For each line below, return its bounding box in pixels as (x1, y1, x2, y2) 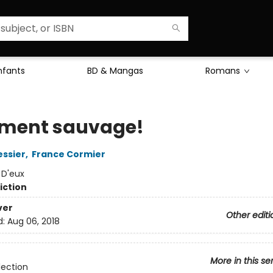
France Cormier (31, 148, 105, 160)
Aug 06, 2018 (7, 215, 60, 228)
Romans (205, 65, 240, 77)
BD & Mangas (87, 65, 143, 77)
